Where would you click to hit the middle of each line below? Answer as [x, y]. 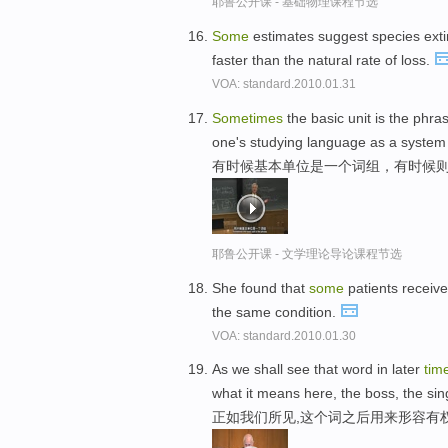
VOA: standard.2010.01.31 [284, 83]
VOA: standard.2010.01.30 [284, 335]
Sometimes [247, 117]
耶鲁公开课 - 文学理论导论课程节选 [307, 253]
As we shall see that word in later [318, 369]
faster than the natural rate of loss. [323, 59]
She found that [260, 287]
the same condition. [276, 311]
